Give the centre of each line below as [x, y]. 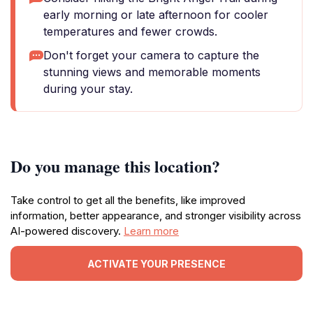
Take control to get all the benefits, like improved [128, 200]
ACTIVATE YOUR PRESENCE [156, 263]
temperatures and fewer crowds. [130, 31]
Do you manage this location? [115, 166]
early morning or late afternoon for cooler [156, 15]
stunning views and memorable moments [152, 72]
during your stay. [88, 89]
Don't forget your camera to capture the [151, 55]
